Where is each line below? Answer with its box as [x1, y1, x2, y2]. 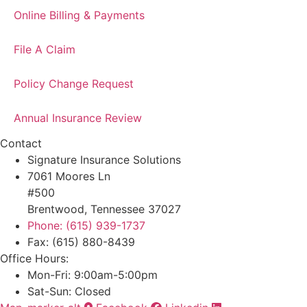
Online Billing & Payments [14, 8, 145, 23]
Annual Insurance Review [14, 111, 142, 125]
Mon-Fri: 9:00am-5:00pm [27, 268, 158, 282]
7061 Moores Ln [27, 169, 110, 184]
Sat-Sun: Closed [27, 284, 111, 299]
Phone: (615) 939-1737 [27, 219, 145, 233]
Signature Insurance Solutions [27, 153, 181, 167]
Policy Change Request [14, 77, 134, 91]
